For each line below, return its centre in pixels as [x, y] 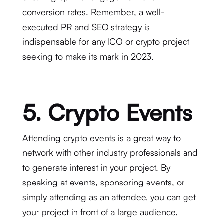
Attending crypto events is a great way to [101, 138]
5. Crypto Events [107, 112]
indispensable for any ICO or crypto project [106, 41]
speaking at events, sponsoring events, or [103, 182]
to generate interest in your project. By [96, 167]
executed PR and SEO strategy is [86, 27]
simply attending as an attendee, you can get [109, 197]
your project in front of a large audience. [100, 212]
